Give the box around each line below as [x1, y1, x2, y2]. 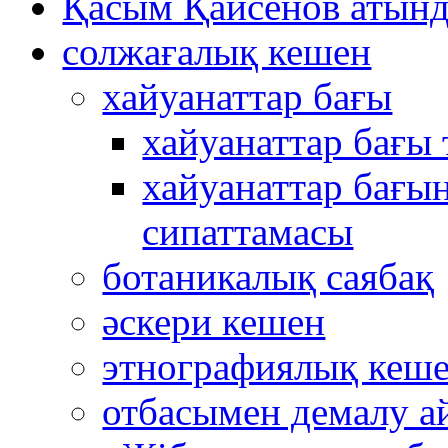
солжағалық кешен [62, 29, 372, 73]
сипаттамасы [142, 209, 354, 253]
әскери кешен [102, 299, 326, 343]
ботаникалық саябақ [102, 254, 435, 298]
